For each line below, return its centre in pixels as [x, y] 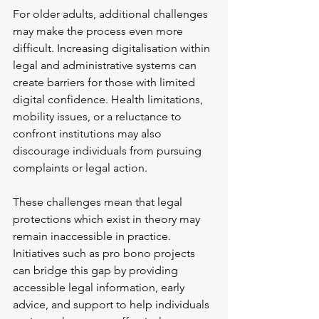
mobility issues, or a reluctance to [99, 117]
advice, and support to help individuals [113, 305]
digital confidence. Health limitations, [109, 100]
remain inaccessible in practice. [93, 236]
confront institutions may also [89, 134]
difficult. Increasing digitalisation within [113, 48]
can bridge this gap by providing [97, 271]
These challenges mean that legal [99, 202]
